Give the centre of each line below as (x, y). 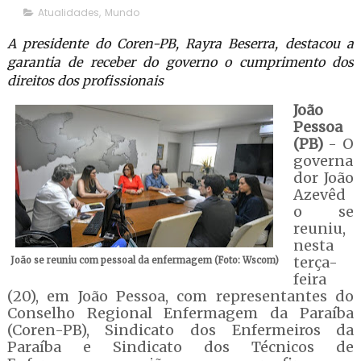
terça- (315, 262)
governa (323, 161)
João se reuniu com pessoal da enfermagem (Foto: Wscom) (144, 260)
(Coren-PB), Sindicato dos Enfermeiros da (180, 330)
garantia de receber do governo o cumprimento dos (180, 62)
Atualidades (68, 12)
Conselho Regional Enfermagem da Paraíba (180, 313)
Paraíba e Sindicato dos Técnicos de (180, 347)
